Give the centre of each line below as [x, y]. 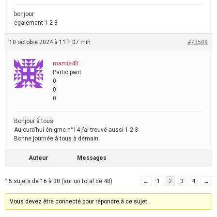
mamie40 [66, 63]
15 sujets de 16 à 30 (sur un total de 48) [59, 181]
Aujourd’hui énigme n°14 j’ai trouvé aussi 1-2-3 [76, 130]
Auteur [38, 158]
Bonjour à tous [34, 121]
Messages [92, 158]
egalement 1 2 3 [36, 23]
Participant [67, 72]
